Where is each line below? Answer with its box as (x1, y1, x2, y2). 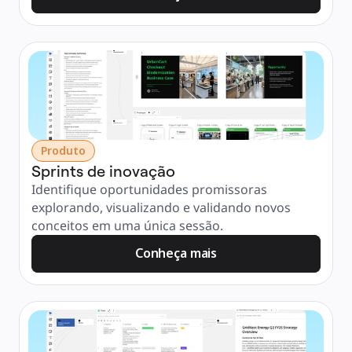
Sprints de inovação (31, 161, 175, 181)
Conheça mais (134, 244, 218, 262)
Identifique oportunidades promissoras (31, 181, 267, 198)
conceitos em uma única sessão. (31, 217, 223, 234)
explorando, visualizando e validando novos (31, 199, 291, 216)
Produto (41, 143, 86, 158)
